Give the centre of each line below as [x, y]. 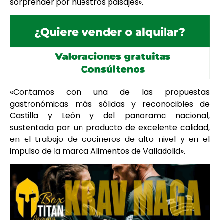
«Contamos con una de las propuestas [110, 92]
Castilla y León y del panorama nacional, [110, 115]
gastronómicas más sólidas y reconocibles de [110, 104]
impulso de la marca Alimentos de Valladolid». [97, 151]
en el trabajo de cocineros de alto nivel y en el [110, 139]
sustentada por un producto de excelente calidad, [110, 127]
